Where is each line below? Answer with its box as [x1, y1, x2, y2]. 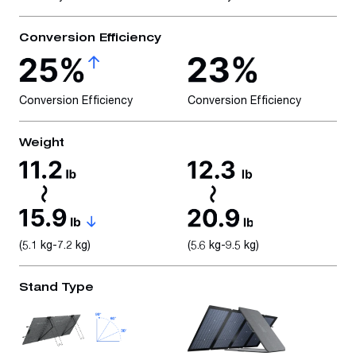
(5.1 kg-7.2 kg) [19, 238, 91, 251]
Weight [19, 135, 64, 149]
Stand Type [19, 280, 94, 293]
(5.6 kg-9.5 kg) [188, 238, 259, 251]
